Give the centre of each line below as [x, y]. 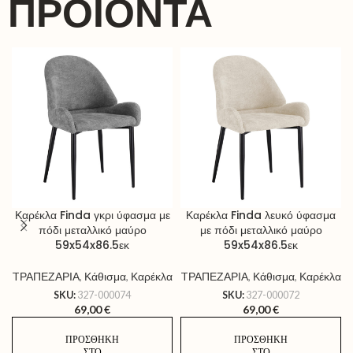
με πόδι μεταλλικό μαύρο [261, 230]
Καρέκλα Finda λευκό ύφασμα [261, 215]
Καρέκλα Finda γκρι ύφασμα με [92, 215]
